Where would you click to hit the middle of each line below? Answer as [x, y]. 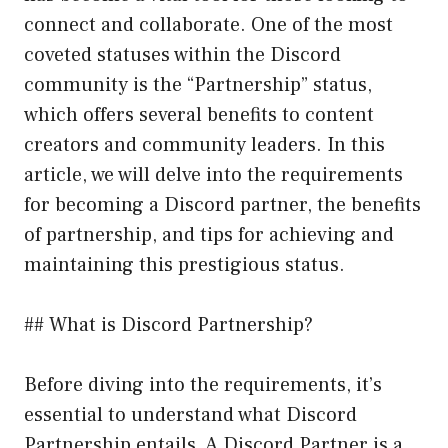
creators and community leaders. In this [204, 144]
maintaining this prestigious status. [184, 264]
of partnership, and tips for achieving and [209, 234]
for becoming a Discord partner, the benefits [222, 204]
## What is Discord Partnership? [168, 324]
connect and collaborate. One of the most [208, 24]
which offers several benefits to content [199, 114]
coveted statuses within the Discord [182, 54]
